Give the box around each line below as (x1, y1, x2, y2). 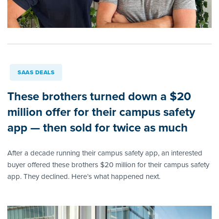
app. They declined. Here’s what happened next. (7, 171, 160, 182)
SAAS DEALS (18, 68, 54, 77)
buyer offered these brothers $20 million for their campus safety (7, 159, 209, 171)
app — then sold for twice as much (7, 119, 188, 137)
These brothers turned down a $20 (7, 88, 191, 106)
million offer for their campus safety (7, 103, 195, 121)
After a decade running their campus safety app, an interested (7, 148, 202, 159)
